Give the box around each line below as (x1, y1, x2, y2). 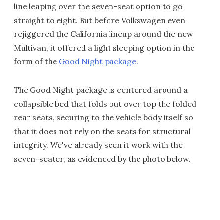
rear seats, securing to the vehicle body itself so (14, 112, 193, 123)
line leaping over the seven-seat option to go (14, 1, 183, 12)
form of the (14, 56, 59, 67)
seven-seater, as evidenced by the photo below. (14, 154, 191, 164)
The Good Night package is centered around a (14, 85, 188, 95)
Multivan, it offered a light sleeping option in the (14, 43, 194, 53)
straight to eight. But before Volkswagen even (14, 15, 185, 26)
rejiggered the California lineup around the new (14, 29, 193, 39)
